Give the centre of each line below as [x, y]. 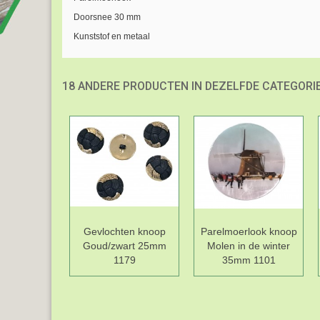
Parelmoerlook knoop [249, 232]
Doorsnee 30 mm [107, 17]
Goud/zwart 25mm [124, 246]
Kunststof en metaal [111, 37]
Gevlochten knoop [124, 232]
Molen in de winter [249, 246]
